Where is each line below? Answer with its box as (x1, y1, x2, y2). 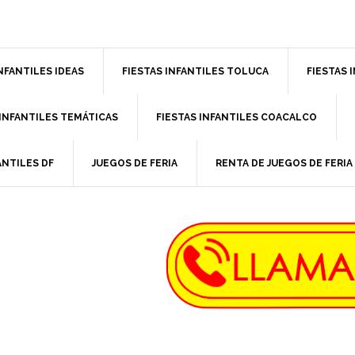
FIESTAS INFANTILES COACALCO (156, 112, 317, 123)
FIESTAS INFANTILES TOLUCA (122, 66, 269, 77)
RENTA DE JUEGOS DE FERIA (216, 158, 353, 169)
